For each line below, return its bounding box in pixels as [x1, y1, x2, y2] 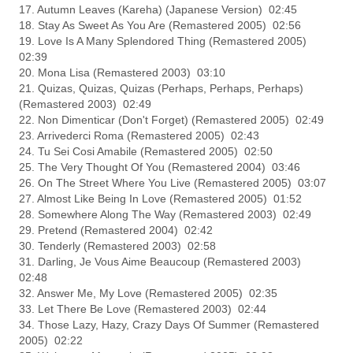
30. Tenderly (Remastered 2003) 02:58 [19, 240, 217, 253]
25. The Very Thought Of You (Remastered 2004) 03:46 [19, 161, 301, 174]
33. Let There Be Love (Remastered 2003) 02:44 [19, 303, 267, 316]
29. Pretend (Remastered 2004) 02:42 [19, 224, 214, 237]
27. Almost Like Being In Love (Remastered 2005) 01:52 [19, 192, 303, 206]
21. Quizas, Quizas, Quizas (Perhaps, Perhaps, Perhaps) [19, 82, 304, 95]
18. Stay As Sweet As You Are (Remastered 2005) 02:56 [19, 19, 302, 32]
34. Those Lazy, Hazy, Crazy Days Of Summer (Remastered [19, 318, 320, 332]
